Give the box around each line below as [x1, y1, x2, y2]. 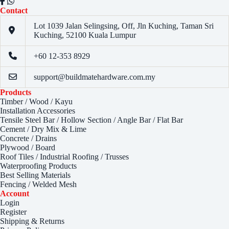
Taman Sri [180, 21, 214, 30]
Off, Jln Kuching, [122, 21, 180, 30]
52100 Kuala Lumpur [66, 31, 136, 39]
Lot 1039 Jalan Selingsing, [34, 21, 122, 30]
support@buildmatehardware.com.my [34, 73, 155, 81]
